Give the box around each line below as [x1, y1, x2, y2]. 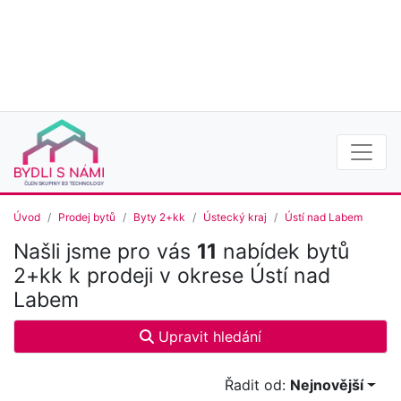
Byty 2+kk [133, 210, 185, 225]
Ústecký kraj [203, 210, 267, 225]
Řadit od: [225, 376, 291, 395]
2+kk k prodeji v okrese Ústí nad [13, 263, 330, 289]
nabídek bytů [217, 239, 349, 265]
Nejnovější [290, 376, 364, 395]
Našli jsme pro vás [13, 239, 197, 265]
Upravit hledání [154, 328, 261, 346]
